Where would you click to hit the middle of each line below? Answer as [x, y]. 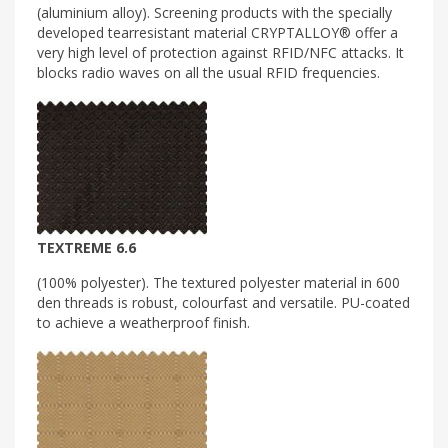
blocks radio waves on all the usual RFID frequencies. [208, 72]
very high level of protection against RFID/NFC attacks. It [220, 52]
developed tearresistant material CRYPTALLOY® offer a [217, 32]
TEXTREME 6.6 [86, 247]
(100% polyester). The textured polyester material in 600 [218, 282]
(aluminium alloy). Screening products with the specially [214, 12]
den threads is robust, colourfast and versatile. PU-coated [223, 302]
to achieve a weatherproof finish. [143, 322]
